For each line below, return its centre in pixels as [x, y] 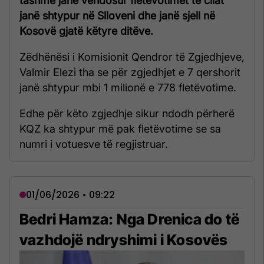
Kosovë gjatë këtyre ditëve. [86, 31]
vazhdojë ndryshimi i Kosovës [124, 240]
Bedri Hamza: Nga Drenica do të [130, 219]
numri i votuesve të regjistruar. [94, 144]
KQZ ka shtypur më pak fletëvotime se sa [120, 128]
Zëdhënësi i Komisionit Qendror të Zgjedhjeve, [132, 57]
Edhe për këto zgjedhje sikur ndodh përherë [127, 113]
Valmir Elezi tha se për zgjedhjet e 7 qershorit [130, 72]
